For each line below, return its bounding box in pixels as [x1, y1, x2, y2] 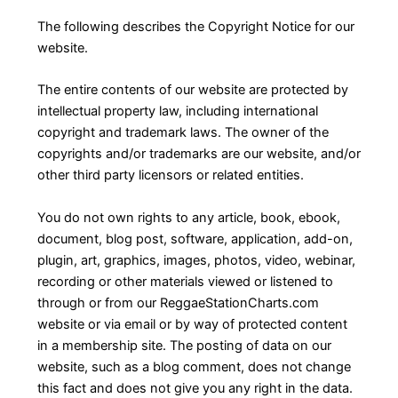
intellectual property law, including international [36, 103, 318, 120]
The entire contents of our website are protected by [36, 82, 348, 99]
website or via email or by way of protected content [36, 315, 347, 332]
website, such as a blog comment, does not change [36, 358, 351, 375]
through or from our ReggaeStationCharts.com [36, 294, 319, 311]
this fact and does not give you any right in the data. [36, 379, 353, 396]
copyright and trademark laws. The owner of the [36, 124, 329, 141]
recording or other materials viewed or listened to [36, 273, 333, 290]
